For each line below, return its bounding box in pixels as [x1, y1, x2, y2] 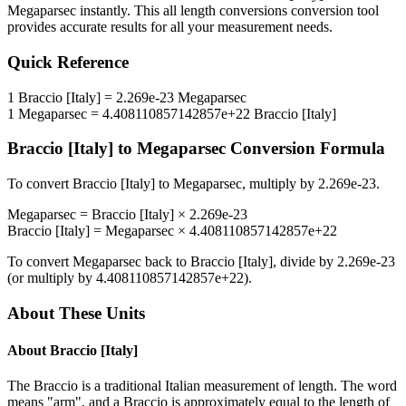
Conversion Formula [226, 139, 385, 159]
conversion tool [287, 3, 379, 19]
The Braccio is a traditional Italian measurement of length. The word [7, 378, 397, 394]
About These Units [7, 303, 145, 323]
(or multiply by [7, 270, 96, 286]
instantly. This [76, 3, 163, 19]
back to [141, 254, 190, 270]
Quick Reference [7, 53, 129, 72]
